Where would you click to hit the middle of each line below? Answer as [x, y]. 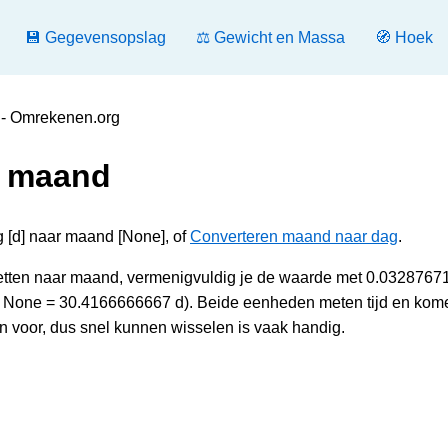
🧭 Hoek [404, 37]
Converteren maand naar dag [294, 236]
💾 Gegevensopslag [95, 37]
